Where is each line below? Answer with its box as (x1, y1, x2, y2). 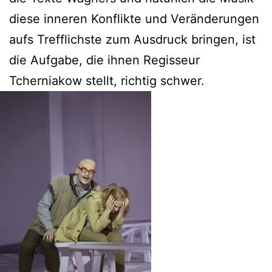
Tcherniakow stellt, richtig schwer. (9, 73, 205, 89)
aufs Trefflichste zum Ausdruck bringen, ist (9, 32, 256, 47)
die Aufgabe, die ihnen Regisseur (9, 53, 200, 68)
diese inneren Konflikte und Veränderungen (9, 12, 259, 27)
